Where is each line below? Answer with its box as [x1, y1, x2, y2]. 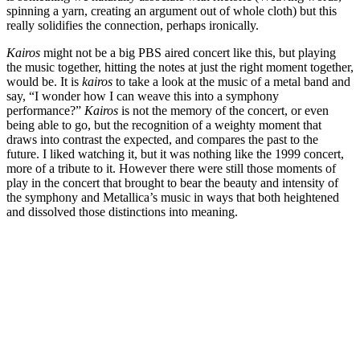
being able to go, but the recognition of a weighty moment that [6, 117, 321, 132]
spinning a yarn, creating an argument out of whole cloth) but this [6, 3, 337, 18]
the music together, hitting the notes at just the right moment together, [6, 59, 354, 74]
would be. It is [6, 74, 82, 88]
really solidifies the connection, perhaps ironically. [6, 18, 259, 32]
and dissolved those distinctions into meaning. [6, 204, 238, 219]
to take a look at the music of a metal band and [116, 74, 350, 88]
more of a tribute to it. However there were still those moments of [6, 161, 336, 175]
